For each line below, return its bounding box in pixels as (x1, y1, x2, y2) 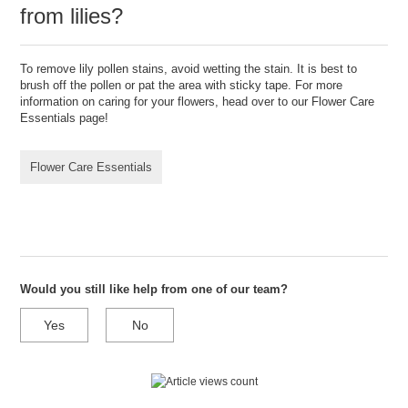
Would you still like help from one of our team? (20, 282, 289, 297)
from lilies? (20, 3, 124, 28)
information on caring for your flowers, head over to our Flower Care (20, 95, 375, 109)
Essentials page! (20, 111, 117, 126)
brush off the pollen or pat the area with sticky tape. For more (20, 78, 343, 93)
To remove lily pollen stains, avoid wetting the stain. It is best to (20, 62, 358, 76)
